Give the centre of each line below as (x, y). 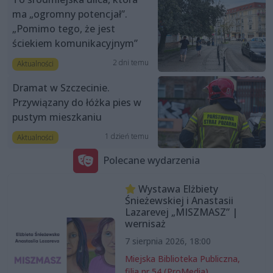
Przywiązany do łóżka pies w (77, 102)
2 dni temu (130, 63)
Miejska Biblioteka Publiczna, (182, 258)
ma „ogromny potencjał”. (70, 14)
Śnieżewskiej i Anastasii (179, 200)
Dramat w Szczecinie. (61, 87)
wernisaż (145, 223)
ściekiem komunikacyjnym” (75, 44)
